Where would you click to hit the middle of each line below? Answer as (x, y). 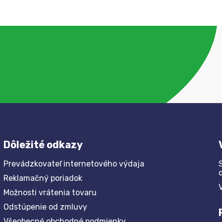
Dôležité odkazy (43, 144)
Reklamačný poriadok (43, 178)
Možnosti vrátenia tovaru (50, 192)
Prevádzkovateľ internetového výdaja (74, 164)
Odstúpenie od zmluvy (46, 207)
